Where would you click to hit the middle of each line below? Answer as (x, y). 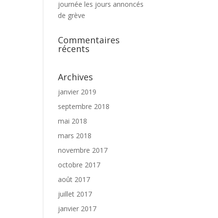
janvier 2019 (77, 92)
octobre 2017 (79, 165)
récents (74, 49)
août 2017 (74, 179)
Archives (76, 77)
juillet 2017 (75, 194)
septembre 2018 (84, 106)
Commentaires (89, 40)
